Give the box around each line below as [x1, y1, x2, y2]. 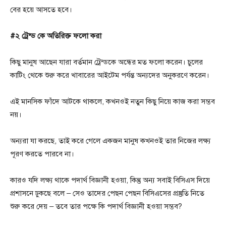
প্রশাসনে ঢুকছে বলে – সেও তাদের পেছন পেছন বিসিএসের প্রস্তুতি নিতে [10, 189, 204, 198]
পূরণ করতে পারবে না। [10, 149, 74, 158]
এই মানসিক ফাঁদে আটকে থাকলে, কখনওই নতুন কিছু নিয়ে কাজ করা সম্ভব [10, 97, 215, 106]
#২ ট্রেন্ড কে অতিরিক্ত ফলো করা [10, 31, 101, 40]
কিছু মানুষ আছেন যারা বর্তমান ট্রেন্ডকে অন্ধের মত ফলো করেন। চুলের [10, 58, 203, 67]
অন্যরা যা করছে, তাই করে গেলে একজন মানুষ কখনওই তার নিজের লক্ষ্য [10, 136, 210, 145]
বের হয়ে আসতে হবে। [10, 5, 72, 14]
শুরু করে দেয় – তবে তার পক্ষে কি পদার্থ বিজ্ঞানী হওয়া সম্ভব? [10, 202, 182, 211]
